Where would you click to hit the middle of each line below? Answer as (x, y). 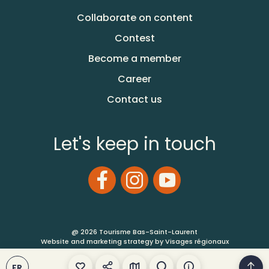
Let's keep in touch (134, 144)
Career (134, 79)
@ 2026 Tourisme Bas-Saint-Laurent (134, 232)
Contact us (134, 100)
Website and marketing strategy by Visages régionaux (134, 242)
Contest (134, 38)
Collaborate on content (134, 18)
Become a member (134, 59)
